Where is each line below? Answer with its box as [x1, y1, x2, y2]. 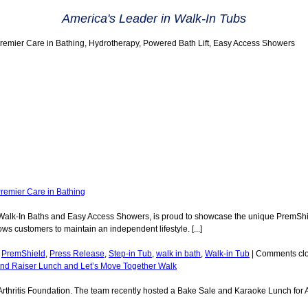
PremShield [1, 249, 45, 258]
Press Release [49, 249, 104, 258]
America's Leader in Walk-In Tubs [62, 12, 246, 25]
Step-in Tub [109, 249, 152, 258]
